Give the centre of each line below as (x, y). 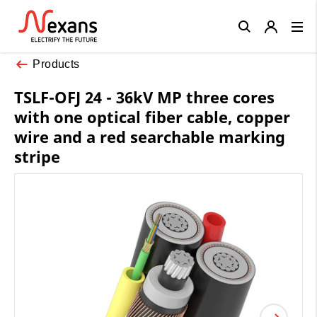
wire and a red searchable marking (150, 136)
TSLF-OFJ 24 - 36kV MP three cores (144, 97)
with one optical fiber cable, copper (152, 116)
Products (56, 64)
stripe (37, 156)
